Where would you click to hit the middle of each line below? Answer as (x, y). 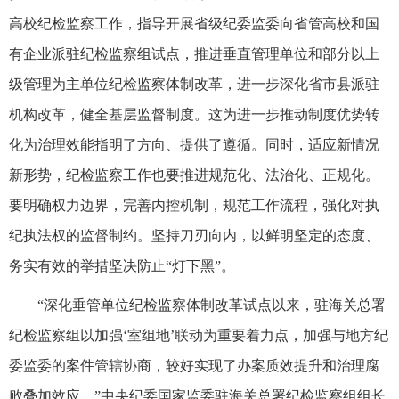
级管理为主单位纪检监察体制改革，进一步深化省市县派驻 (194, 84)
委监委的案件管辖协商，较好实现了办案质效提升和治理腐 (194, 365)
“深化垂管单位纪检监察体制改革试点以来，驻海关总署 (212, 305)
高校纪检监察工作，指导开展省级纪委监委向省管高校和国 (194, 23)
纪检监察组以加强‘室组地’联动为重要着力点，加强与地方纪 (199, 335)
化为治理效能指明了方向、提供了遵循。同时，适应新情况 (194, 144)
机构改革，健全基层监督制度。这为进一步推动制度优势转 (194, 114)
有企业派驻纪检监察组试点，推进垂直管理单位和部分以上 (194, 53)
